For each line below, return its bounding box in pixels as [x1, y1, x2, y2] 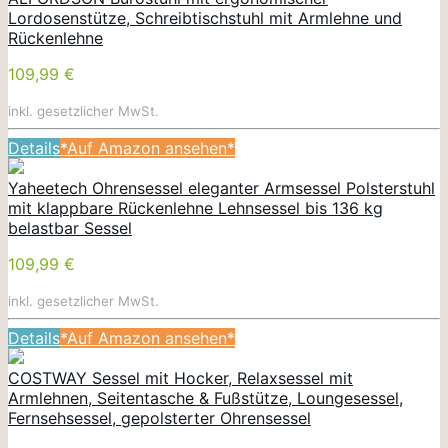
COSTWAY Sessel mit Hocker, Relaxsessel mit [8, 367, 353, 388]
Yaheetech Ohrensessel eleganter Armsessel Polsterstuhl [8, 177, 435, 198]
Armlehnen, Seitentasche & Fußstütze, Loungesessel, [8, 387, 403, 408]
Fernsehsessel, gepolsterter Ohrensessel [8, 407, 311, 428]
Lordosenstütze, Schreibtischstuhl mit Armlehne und [8, 7, 402, 28]
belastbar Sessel [8, 217, 132, 238]
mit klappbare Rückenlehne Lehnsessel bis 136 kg [8, 197, 383, 218]
